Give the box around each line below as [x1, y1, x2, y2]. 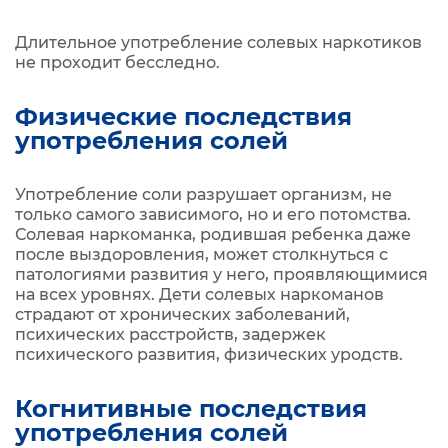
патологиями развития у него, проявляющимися [15, 265, 428, 284]
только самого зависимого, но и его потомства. [15, 205, 411, 224]
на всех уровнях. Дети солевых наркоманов [15, 285, 384, 304]
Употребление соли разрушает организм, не [15, 185, 392, 204]
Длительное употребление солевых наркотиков [15, 33, 422, 52]
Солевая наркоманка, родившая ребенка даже [15, 225, 411, 244]
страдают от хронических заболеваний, [15, 305, 350, 324]
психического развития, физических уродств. [15, 345, 403, 364]
